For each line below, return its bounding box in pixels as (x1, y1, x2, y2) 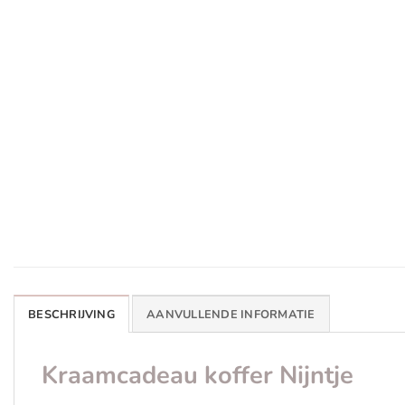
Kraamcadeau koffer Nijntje (42, 359, 353, 393)
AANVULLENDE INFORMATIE (146, 306, 316, 324)
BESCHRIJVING (28, 306, 115, 324)
